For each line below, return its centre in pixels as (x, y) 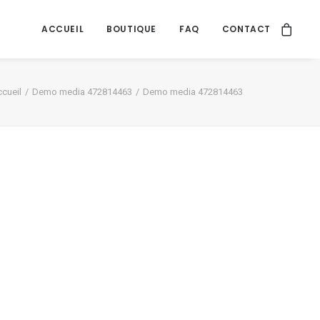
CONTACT (246, 29)
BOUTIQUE (131, 29)
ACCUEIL (62, 29)
